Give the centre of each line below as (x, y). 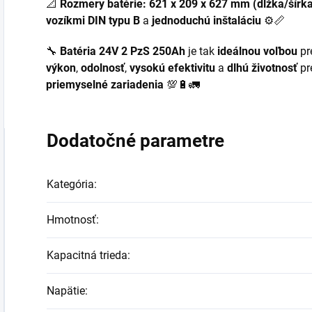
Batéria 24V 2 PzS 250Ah (123, 52)
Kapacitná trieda (87, 256)
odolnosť (103, 68)
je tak (201, 52)
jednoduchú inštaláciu (206, 21)
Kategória (70, 185)
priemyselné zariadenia (105, 85)
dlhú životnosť (262, 68)
